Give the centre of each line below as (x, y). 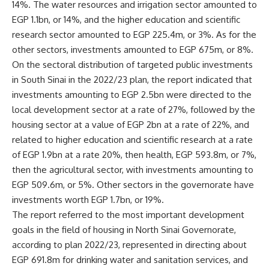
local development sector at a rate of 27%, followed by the (134, 109)
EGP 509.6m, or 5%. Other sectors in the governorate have (133, 184)
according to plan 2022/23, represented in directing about (129, 244)
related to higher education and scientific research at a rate (132, 139)
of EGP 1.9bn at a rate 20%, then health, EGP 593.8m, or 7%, (134, 154)
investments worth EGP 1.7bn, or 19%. (88, 199)
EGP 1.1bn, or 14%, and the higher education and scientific (126, 19)
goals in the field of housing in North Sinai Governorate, (124, 229)
